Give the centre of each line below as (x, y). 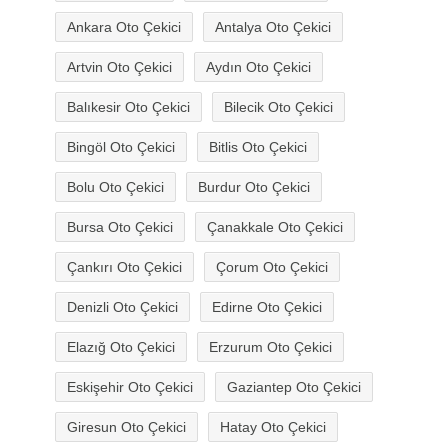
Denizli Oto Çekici (122, 307)
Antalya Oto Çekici (273, 27)
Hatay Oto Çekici (273, 427)
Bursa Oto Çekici (120, 227)
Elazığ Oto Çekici (121, 347)
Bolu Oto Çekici (115, 187)
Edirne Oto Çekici (267, 307)
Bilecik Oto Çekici (278, 107)
